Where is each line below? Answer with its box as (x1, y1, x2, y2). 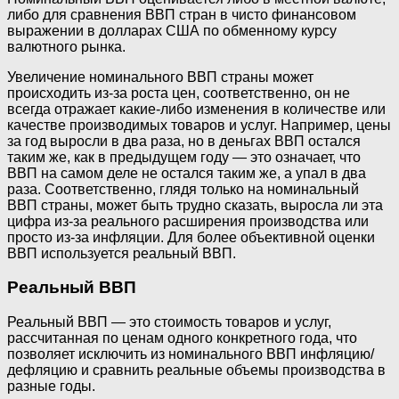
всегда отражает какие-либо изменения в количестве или (7, 101, 386, 117)
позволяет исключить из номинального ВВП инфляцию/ (7, 346, 374, 362)
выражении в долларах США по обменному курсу (7, 22, 337, 38)
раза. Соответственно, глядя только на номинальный (7, 181, 359, 197)
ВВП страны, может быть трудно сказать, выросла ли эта (7, 197, 383, 213)
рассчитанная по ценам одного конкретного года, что (7, 330, 357, 346)
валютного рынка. (7, 38, 126, 54)
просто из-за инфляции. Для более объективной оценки (7, 229, 375, 245)
